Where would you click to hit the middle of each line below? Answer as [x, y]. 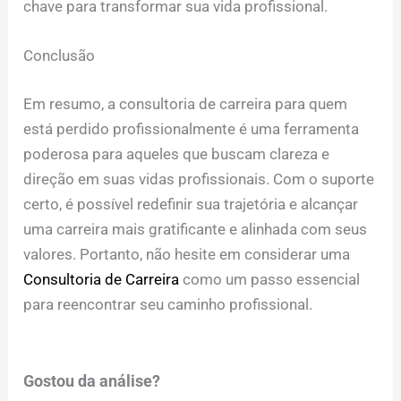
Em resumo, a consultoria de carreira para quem [186, 103]
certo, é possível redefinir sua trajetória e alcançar [191, 204]
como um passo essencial [270, 279]
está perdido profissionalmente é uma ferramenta [192, 128]
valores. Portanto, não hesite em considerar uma [187, 254]
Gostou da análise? [92, 380]
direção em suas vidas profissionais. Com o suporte [199, 179]
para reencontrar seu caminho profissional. [168, 304]
